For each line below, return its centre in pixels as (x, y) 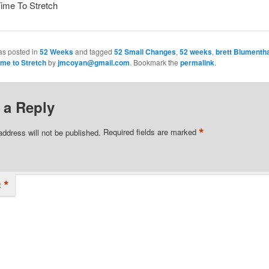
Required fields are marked (151, 132)
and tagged (93, 51)
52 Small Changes (145, 51)
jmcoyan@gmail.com (93, 62)
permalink (197, 62)
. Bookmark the (155, 62)
